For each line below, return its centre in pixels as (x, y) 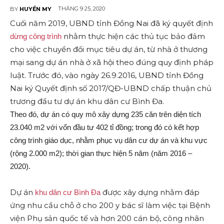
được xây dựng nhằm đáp (150, 192)
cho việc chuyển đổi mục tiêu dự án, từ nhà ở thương (109, 49)
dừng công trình (36, 36)
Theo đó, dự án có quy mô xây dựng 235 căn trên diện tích (105, 114)
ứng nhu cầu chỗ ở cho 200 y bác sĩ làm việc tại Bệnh (110, 205)
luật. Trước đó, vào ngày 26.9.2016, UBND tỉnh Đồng (107, 75)
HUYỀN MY (35, 9)
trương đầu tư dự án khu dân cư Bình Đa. (87, 101)
